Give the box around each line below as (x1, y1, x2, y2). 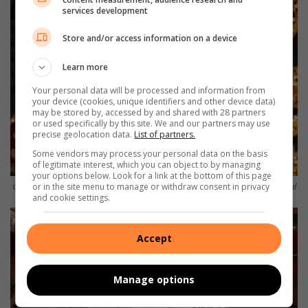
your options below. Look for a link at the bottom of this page (32, 169, 272, 181)
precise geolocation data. (32, 128, 135, 140)
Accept (136, 231, 172, 245)
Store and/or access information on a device (63, 32, 238, 44)
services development (63, 4, 148, 16)
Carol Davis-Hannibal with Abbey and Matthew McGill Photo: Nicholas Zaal (12, 179, 296, 192)
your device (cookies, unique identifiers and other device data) (32, 95, 276, 107)
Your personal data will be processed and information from (32, 84, 266, 96)
